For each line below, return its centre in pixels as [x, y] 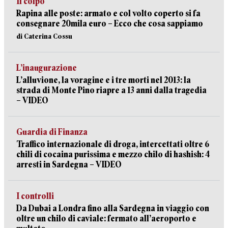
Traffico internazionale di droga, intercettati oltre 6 [113, 144]
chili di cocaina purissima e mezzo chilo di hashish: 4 [113, 154]
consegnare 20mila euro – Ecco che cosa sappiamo [110, 24]
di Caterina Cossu [44, 36]
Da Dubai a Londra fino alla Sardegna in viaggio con [113, 208]
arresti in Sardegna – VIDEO [69, 165]
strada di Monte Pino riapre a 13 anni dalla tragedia [111, 90]
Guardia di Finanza [52, 132]
